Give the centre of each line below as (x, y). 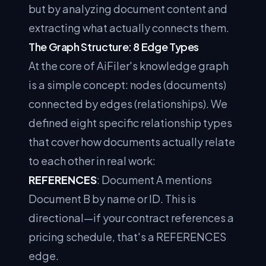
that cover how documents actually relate (132, 142)
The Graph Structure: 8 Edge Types (114, 47)
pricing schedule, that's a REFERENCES (127, 237)
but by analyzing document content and (128, 9)
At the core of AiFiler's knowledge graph (129, 66)
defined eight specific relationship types (130, 123)
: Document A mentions (154, 180)
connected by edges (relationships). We (128, 104)
